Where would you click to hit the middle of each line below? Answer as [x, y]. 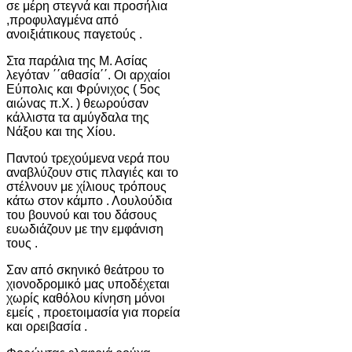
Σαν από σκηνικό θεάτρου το [85, 269]
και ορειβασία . [47, 326]
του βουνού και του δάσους [82, 214]
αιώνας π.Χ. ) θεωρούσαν [77, 103]
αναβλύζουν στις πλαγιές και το [92, 172]
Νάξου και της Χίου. [61, 131]
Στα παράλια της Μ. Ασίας [77, 60]
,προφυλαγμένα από [62, 20]
